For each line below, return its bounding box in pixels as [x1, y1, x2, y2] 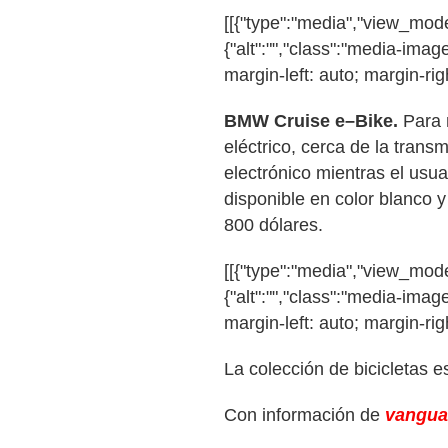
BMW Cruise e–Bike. [224, 111, 398, 131]
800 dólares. [224, 215, 323, 235]
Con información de [224, 405, 385, 425]
